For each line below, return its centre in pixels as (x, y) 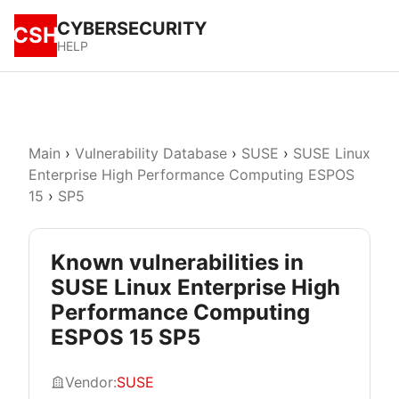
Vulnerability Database (151, 153)
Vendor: (91, 382)
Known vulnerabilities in (177, 262)
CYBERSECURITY (132, 28)
